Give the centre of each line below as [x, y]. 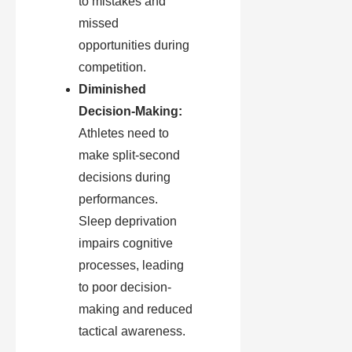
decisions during [125, 178]
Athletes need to [124, 134]
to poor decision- [125, 288]
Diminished [112, 90]
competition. [112, 68]
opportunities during [134, 46]
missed [99, 24]
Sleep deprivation [128, 222]
